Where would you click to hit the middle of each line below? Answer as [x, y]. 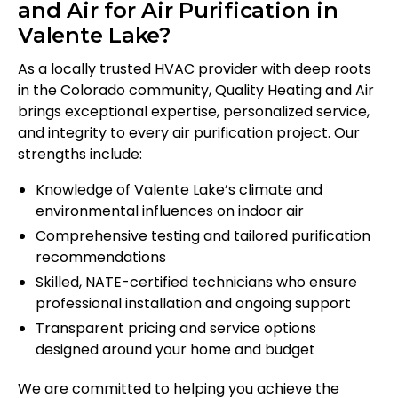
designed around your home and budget [175, 350]
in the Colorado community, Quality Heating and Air [196, 91]
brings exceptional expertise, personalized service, [194, 112]
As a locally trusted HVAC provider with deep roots [195, 69]
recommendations [101, 258]
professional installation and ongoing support [193, 304]
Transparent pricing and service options [176, 329]
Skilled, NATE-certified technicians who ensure [196, 283]
